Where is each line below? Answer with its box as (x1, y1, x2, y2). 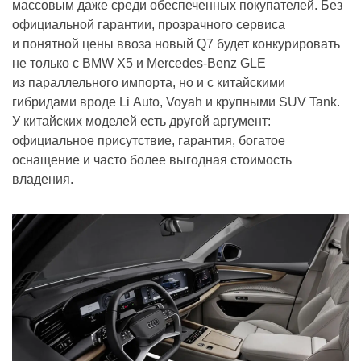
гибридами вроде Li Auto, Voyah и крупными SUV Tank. (12, 94, 340, 109)
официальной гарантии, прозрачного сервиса (12, 17, 285, 31)
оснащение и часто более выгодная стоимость (12, 152, 292, 167)
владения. (12, 172, 73, 186)
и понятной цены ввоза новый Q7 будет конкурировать (12, 36, 340, 51)
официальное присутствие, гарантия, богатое (12, 133, 285, 147)
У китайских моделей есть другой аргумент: (12, 114, 271, 128)
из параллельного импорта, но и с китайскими (12, 75, 285, 89)
